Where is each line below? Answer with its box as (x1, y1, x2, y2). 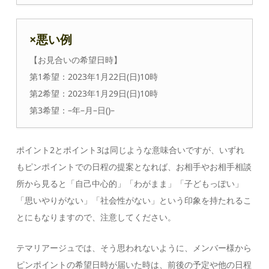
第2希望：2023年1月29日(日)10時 (29, 87, 159, 99)
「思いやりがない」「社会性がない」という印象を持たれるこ (16, 194, 252, 206)
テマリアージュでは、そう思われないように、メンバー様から (16, 241, 252, 253)
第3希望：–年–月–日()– (29, 104, 115, 116)
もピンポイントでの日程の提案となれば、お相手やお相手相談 (16, 160, 252, 172)
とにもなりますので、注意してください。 (16, 211, 177, 223)
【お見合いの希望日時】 (29, 53, 122, 65)
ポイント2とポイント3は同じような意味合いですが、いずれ (16, 144, 245, 156)
